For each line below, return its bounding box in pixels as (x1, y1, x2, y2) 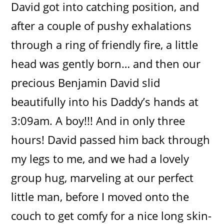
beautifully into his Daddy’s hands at (11, 93, 199, 109)
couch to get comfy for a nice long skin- (11, 207, 212, 223)
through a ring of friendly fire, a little (11, 36, 198, 52)
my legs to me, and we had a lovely (11, 150, 189, 166)
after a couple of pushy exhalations (11, 17, 192, 33)
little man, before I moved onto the (11, 188, 189, 204)
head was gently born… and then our (11, 55, 201, 71)
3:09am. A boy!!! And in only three (11, 112, 185, 128)
